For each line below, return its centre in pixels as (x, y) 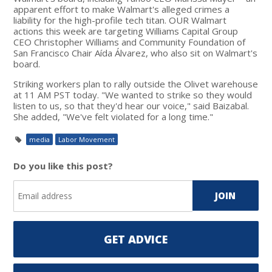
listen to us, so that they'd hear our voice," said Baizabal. (131, 105)
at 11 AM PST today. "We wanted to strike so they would (133, 94)
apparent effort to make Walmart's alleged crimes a (122, 9)
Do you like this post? (63, 165)
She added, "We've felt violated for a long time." (114, 116)
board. (27, 63)
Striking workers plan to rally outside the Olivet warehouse (136, 83)
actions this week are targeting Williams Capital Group (126, 31)
